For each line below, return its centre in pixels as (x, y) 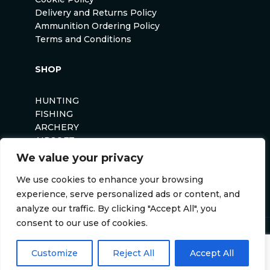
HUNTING (57, 101)
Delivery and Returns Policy (96, 13)
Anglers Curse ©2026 (135, 240)
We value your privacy (80, 158)
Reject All (134, 253)
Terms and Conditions (83, 39)
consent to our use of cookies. (82, 223)
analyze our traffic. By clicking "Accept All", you (116, 209)
